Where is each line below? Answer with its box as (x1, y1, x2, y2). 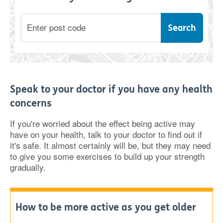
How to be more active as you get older (15, 201, 196, 213)
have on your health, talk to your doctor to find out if (10, 127, 202, 140)
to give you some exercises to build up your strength (10, 149, 205, 162)
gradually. (10, 160, 46, 173)
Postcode (21, 14, 56, 27)
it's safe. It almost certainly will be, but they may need (10, 138, 211, 151)
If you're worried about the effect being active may (10, 116, 195, 129)
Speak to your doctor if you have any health (10, 83, 213, 95)
